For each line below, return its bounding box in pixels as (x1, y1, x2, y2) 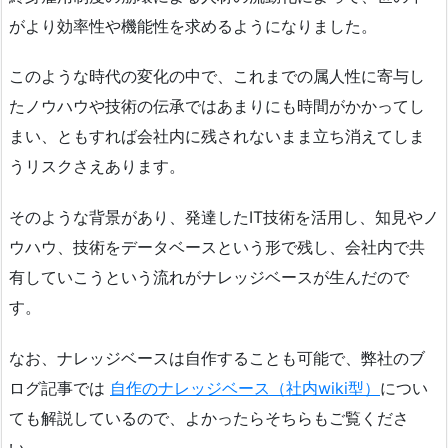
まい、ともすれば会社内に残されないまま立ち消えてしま (9, 126, 425, 147)
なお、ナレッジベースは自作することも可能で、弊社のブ (9, 347, 425, 368)
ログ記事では (9, 377, 110, 398)
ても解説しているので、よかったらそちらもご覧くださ (9, 407, 409, 428)
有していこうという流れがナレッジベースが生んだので (9, 267, 409, 288)
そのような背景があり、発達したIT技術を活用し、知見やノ (9, 207, 439, 228)
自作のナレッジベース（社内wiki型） (110, 377, 380, 398)
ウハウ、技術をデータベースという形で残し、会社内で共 (9, 237, 425, 258)
